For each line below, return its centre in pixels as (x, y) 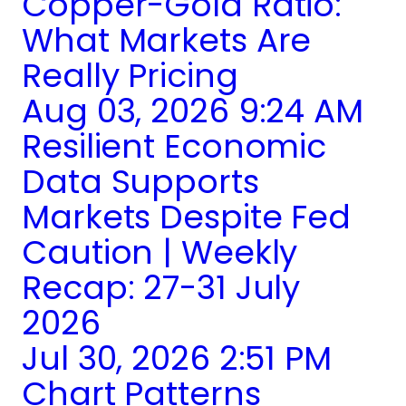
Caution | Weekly (160, 253)
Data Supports (140, 182)
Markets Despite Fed (187, 217)
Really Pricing (130, 76)
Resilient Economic (174, 147)
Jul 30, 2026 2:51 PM (177, 359)
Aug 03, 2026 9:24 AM (193, 111)
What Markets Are (167, 41)
